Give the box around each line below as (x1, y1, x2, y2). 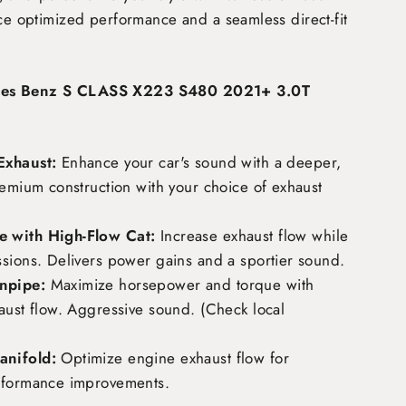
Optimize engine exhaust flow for (55, 347, 289, 369)
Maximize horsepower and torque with (45, 274, 314, 295)
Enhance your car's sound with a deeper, (56, 151, 342, 173)
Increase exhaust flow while (155, 225, 349, 246)
